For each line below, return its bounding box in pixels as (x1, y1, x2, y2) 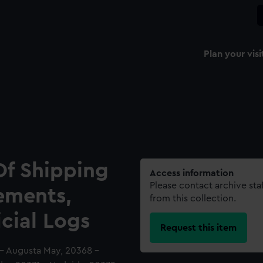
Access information (150, 168, 234, 178)
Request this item (160, 222, 237, 232)
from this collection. (150, 194, 236, 203)
